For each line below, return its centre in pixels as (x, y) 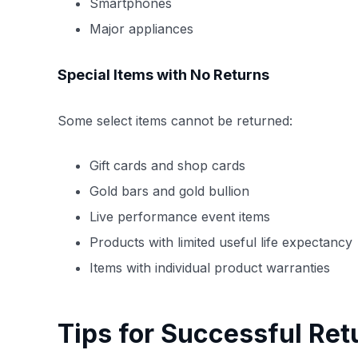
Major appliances (141, 28)
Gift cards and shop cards (167, 165)
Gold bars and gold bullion (169, 191)
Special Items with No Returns (163, 74)
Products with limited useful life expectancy (221, 242)
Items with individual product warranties (210, 267)
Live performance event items (180, 216)
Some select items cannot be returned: (175, 120)
